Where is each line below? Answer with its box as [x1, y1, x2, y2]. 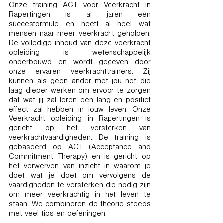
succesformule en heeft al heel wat [9, 21, 151, 29]
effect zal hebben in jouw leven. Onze [9, 106, 151, 114]
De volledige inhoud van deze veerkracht [9, 40, 151, 48]
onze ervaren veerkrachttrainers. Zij [9, 68, 151, 76]
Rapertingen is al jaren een [9, 11, 151, 19]
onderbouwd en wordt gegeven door [9, 59, 151, 67]
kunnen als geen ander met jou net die [9, 78, 151, 86]
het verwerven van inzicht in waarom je [9, 163, 151, 171]
